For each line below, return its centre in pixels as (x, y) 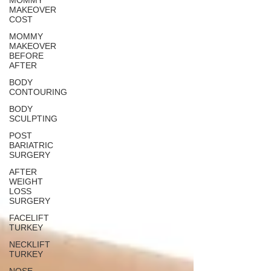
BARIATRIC (31, 145)
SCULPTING (33, 119)
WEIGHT (26, 181)
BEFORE (26, 56)
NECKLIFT (30, 244)
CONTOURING (38, 92)
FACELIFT (29, 218)
